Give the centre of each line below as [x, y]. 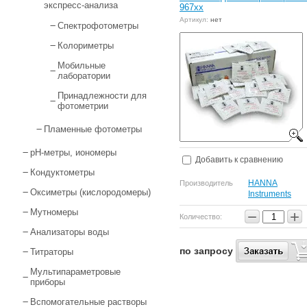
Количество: [201, 217]
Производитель [206, 183]
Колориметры [86, 46]
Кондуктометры [62, 172]
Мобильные [82, 65]
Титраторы [52, 252]
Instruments [270, 194]
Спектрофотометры [98, 26]
